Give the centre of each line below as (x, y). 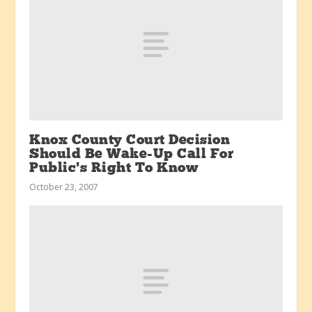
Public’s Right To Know (114, 168)
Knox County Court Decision (130, 140)
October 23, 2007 (64, 187)
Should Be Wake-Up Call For (132, 154)
